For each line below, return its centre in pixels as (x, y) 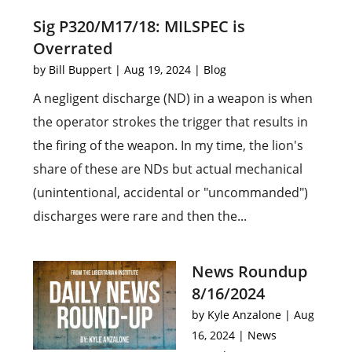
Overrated (73, 48)
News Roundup (249, 271)
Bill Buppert (81, 70)
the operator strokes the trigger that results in (171, 122)
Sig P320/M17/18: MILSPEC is (139, 26)
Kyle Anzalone (244, 315)
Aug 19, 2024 (158, 70)
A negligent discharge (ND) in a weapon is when (173, 98)
